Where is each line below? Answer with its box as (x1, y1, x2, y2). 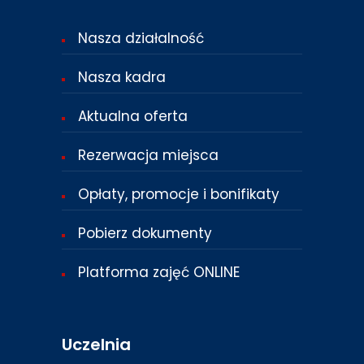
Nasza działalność (78, 28, 204, 48)
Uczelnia (62, 332, 131, 356)
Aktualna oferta (78, 106, 188, 126)
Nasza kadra (78, 67, 166, 87)
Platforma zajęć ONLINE (78, 262, 240, 282)
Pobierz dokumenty (78, 223, 212, 243)
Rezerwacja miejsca (78, 145, 219, 165)
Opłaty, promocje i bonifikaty (78, 184, 279, 204)
